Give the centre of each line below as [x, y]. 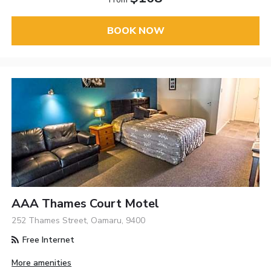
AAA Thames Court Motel [86, 203]
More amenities [42, 263]
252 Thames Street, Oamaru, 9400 [79, 220]
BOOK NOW [135, 31]
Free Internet [47, 240]
